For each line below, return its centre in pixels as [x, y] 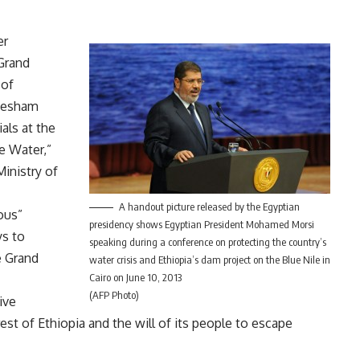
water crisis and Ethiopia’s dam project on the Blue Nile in [209, 260]
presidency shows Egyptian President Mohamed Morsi [201, 225]
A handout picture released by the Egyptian [209, 207]
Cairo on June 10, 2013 [135, 278]
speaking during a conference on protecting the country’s [207, 242]
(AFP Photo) [114, 295]
